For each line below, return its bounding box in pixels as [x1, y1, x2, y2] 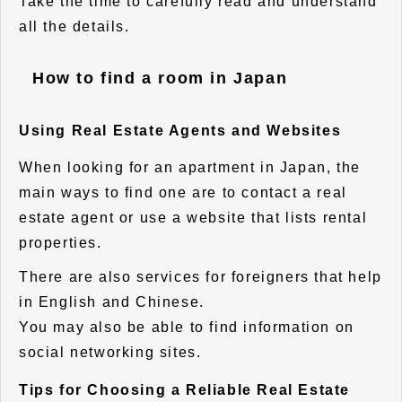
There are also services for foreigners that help [19, 269, 382, 285]
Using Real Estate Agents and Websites [19, 122, 342, 138]
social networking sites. [19, 345, 202, 361]
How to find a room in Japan [32, 69, 288, 88]
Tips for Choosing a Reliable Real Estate [19, 381, 351, 398]
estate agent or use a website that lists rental [19, 210, 368, 226]
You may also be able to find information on [19, 319, 354, 336]
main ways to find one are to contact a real [19, 185, 347, 201]
